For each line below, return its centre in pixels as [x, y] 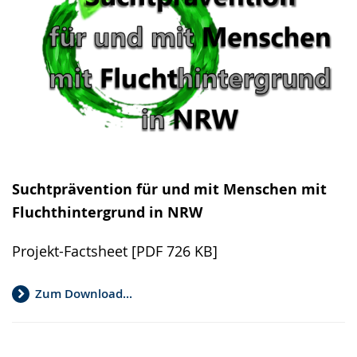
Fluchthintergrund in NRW [107, 212]
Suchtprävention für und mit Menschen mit [169, 189]
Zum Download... [84, 294]
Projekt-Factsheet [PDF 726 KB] [115, 251]
